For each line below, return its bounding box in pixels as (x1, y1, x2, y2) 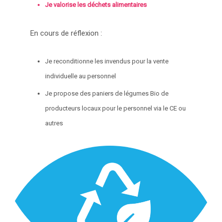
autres (45, 119, 65, 127)
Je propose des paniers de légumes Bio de (45, 89, 169, 97)
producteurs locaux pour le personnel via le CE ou (45, 104, 186, 112)
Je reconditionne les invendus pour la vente (45, 57, 169, 65)
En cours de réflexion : (30, 28, 103, 38)
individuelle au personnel (45, 72, 118, 80)
